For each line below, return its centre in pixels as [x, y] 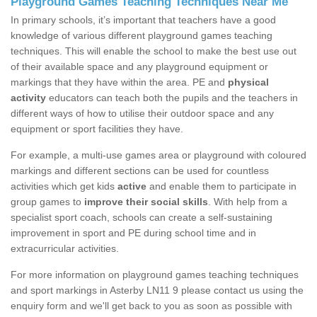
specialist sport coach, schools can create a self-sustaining [142, 218]
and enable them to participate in [221, 186]
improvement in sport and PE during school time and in [133, 233]
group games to [47, 202]
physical [248, 82]
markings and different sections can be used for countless [140, 171]
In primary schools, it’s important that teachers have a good [143, 20]
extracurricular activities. [65, 249]
